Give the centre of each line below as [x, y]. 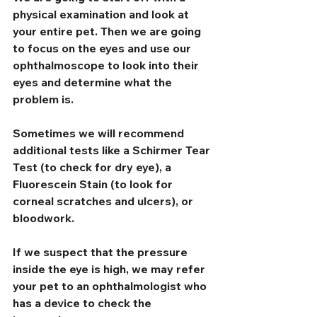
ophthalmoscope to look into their [107, 65]
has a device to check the [83, 303]
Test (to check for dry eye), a [93, 167]
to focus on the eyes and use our [103, 48]
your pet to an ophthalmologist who [111, 286]
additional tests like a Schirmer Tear [113, 150]
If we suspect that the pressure [102, 252]
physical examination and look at [102, 14]
